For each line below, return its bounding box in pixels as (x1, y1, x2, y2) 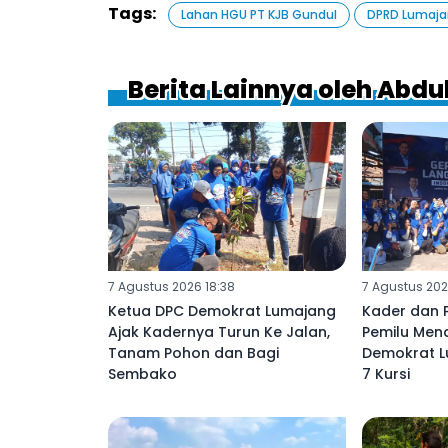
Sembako (108, 363, 177, 384)
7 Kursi (361, 363, 410, 384)
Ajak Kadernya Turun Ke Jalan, (108, 321, 330, 342)
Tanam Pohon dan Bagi (108, 342, 279, 363)
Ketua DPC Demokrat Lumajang (108, 300, 336, 321)
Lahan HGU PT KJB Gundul (181, 6, 337, 24)
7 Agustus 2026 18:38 (108, 277, 235, 295)
